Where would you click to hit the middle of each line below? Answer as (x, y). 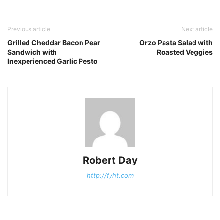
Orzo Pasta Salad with (176, 42)
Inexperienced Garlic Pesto (53, 61)
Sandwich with (32, 52)
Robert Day (110, 160)
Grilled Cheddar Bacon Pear (54, 42)
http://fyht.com (110, 175)
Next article (197, 29)
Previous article (29, 29)
